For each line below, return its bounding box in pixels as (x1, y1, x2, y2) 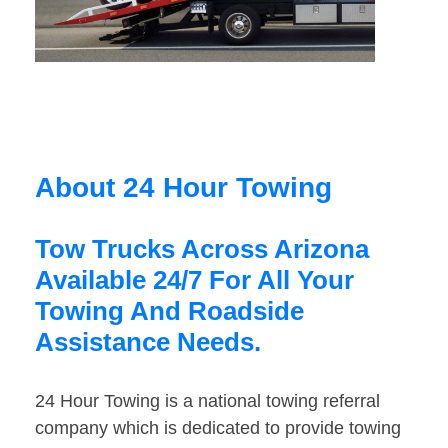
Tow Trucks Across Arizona (35, 234, 369, 265)
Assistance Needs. (35, 327, 261, 358)
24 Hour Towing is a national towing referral (35, 391, 380, 412)
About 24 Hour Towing (35, 172, 332, 204)
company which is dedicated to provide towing (35, 418, 401, 439)
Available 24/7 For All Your (35, 265, 354, 296)
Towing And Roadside (35, 296, 304, 327)
